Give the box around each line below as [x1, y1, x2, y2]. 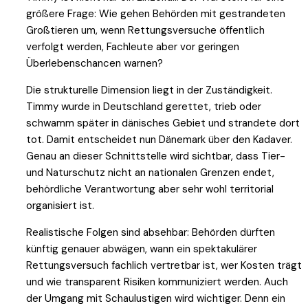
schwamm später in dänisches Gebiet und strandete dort [26, 115, 300, 130]
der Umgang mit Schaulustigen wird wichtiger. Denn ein [26, 291, 285, 305]
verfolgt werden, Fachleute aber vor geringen [26, 39, 239, 54]
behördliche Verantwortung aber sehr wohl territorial [26, 181, 274, 196]
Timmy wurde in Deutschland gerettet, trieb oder [26, 99, 261, 113]
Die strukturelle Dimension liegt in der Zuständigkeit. [26, 82, 272, 97]
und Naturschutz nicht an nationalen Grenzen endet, [26, 165, 274, 179]
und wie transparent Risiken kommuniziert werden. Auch [26, 274, 288, 289]
